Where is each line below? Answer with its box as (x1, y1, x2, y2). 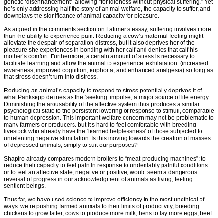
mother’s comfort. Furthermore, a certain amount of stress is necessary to (4, 53, 195, 60)
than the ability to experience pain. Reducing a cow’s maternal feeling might (4, 33, 203, 40)
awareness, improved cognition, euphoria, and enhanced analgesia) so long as (4, 67, 213, 74)
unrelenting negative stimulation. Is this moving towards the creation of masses (4, 135, 211, 142)
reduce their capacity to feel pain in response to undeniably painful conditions (4, 162, 208, 169)
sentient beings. (4, 182, 46, 190)
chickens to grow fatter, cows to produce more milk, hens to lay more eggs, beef (4, 210, 212, 217)
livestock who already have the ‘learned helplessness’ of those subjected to (4, 128, 202, 135)
